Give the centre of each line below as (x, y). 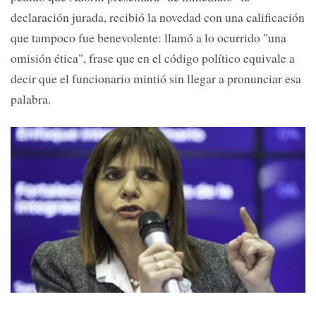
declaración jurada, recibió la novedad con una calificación (158, 17)
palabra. (33, 99)
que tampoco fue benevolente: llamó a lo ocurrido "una (148, 38)
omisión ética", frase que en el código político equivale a (153, 58)
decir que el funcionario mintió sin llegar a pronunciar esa (156, 79)
